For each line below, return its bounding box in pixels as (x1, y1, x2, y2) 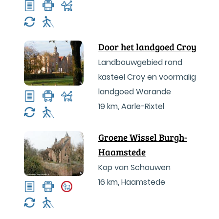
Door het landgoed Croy (98, 41, 197, 53)
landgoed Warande (98, 86, 171, 97)
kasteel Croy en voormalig (98, 71, 196, 83)
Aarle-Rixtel (121, 101, 164, 112)
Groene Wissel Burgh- (98, 131, 187, 143)
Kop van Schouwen (98, 162, 171, 173)
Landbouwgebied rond (98, 57, 182, 68)
